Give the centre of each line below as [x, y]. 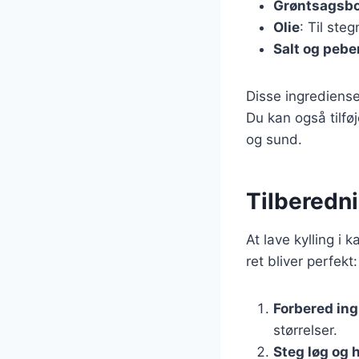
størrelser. [305, 330]
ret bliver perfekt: [302, 261]
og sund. [274, 139]
